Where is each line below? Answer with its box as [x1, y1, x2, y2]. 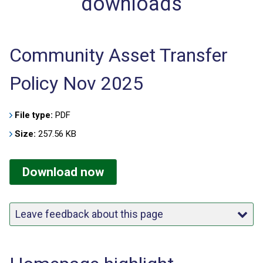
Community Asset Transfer [9, 44, 228, 67]
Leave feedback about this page [15, 208, 163, 221]
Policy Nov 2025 [9, 72, 143, 95]
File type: [15, 109, 53, 120]
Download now [22, 165, 104, 180]
